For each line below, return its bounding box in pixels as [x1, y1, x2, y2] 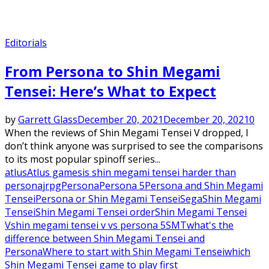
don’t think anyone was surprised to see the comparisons [5, 139, 263, 153]
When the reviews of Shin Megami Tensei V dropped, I [5, 126, 249, 140]
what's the [187, 219, 234, 232]
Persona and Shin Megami [145, 179, 263, 193]
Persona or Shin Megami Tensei [35, 192, 180, 206]
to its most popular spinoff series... [5, 153, 160, 166]
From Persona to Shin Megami [5, 61, 220, 82]
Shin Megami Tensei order [35, 205, 155, 219]
